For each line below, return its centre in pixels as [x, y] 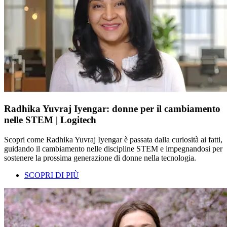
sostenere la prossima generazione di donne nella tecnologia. [100, 158]
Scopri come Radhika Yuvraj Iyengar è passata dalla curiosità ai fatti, [113, 139]
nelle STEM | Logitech [50, 120]
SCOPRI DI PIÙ [52, 175]
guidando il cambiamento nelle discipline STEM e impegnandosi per [113, 148]
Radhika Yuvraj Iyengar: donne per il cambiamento [112, 108]
